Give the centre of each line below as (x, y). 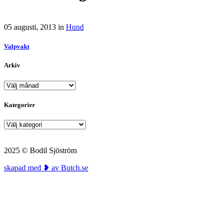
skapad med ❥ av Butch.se (46, 167)
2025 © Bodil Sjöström (40, 150)
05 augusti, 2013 (30, 27)
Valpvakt (17, 47)
